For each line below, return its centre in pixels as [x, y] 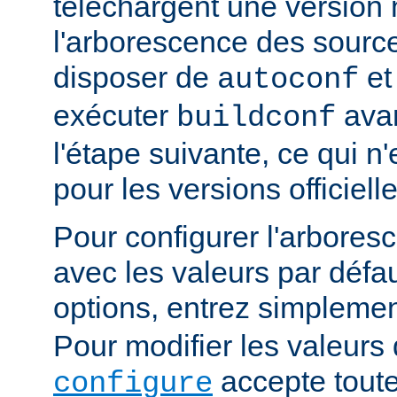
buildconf [256, 118]
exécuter [115, 116]
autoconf [288, 80]
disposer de [135, 78]
